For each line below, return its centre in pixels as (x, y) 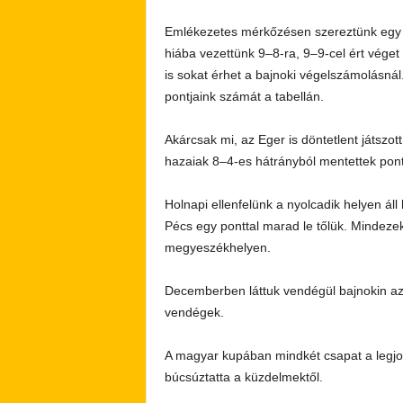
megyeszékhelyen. (217, 247)
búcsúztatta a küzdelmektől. (243, 377)
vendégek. (194, 312)
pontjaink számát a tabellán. (244, 96)
